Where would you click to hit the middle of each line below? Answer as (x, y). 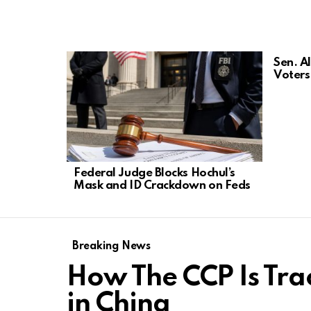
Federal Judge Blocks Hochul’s (154, 173)
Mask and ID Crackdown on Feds (162, 185)
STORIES (87, 68)
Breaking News (111, 246)
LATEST (84, 58)
